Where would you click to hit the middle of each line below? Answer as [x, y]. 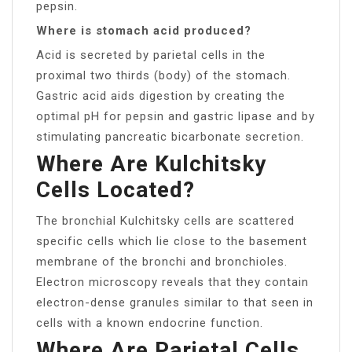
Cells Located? [115, 189]
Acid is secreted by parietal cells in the [151, 55]
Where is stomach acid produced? [144, 30]
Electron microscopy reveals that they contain [172, 282]
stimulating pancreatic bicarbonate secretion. [170, 136]
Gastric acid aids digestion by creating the [161, 95]
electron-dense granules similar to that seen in [175, 302]
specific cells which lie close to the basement [172, 241]
